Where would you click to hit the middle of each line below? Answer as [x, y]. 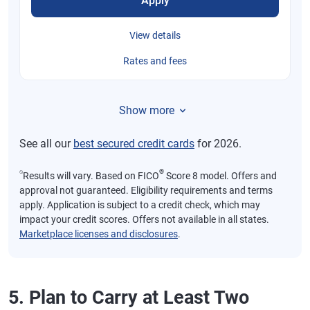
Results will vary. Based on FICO [91, 175]
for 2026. [218, 143]
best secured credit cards [134, 143]
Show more [147, 110]
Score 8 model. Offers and [220, 175]
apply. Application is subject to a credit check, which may [140, 204]
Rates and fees [155, 61]
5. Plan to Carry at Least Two [129, 297]
